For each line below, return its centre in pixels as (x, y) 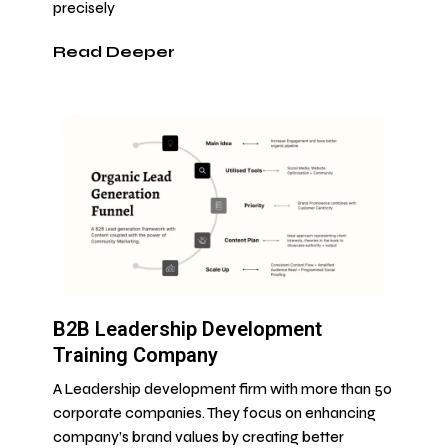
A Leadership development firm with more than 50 (222, 390)
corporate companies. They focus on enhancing (214, 414)
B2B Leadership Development (187, 329)
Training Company (135, 355)
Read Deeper (114, 52)
